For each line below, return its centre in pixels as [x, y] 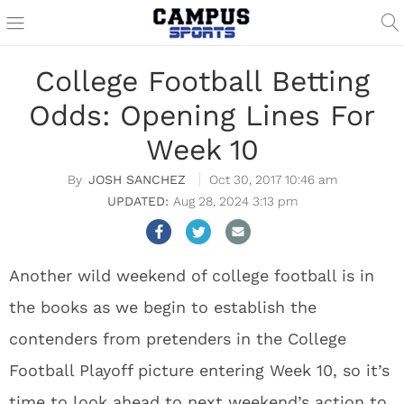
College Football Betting [202, 81]
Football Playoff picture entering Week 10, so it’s [199, 370]
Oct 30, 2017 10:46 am [273, 179]
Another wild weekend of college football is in [192, 275]
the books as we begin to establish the [163, 307]
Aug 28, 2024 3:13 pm [235, 201]
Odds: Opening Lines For [202, 115]
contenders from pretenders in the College [178, 339]
